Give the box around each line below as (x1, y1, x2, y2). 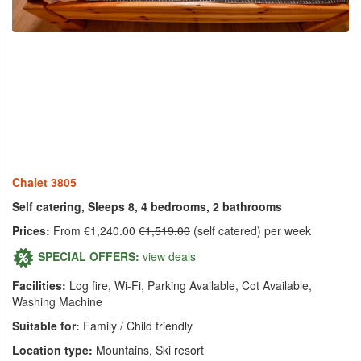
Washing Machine (12, 293, 102, 309)
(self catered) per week (190, 222, 311, 239)
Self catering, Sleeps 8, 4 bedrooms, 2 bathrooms (12, 198, 282, 214)
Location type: (12, 342, 93, 358)
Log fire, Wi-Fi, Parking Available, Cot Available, (69, 277, 312, 293)
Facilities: (12, 277, 66, 293)
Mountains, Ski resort (96, 342, 204, 358)
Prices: (12, 222, 50, 239)
